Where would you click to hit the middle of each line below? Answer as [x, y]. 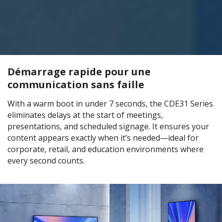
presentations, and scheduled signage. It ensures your [108, 127]
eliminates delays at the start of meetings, [85, 115]
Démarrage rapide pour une [79, 72]
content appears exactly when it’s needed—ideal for [103, 138]
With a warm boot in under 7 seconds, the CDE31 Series [110, 104]
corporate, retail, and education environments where [106, 149]
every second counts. [46, 161]
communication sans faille [76, 85]
